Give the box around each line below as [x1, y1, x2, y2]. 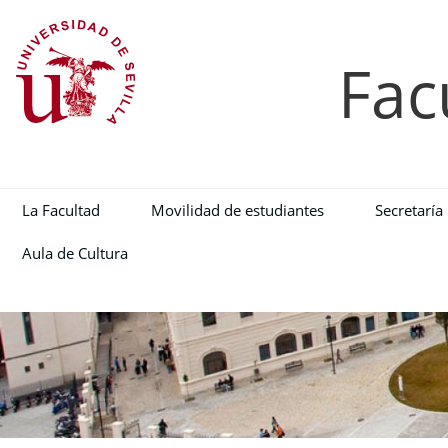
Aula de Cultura [21, 243, 128, 264]
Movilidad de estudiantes [150, 200, 324, 221]
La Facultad [21, 200, 100, 221]
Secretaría [374, 200, 443, 221]
